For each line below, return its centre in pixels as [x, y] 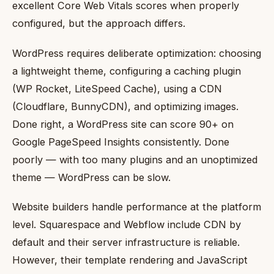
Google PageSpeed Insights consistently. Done [121, 142]
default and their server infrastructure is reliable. [126, 243]
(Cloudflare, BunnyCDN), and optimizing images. [125, 106]
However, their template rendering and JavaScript [130, 260]
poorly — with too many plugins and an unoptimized [135, 159]
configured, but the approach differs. [99, 23]
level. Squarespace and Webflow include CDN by [127, 225]
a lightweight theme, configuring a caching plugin [127, 71]
